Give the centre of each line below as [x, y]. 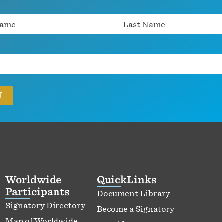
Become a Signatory [136, 208]
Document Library [134, 193]
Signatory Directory [45, 205]
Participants [37, 191]
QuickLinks [127, 179]
